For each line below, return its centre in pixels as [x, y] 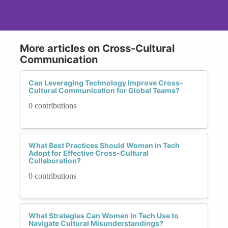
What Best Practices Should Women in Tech [104, 145]
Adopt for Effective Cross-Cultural [89, 153]
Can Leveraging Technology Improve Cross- [106, 82]
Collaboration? [55, 160]
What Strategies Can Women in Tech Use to [104, 215]
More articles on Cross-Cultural [97, 48]
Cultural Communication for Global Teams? [104, 90]
